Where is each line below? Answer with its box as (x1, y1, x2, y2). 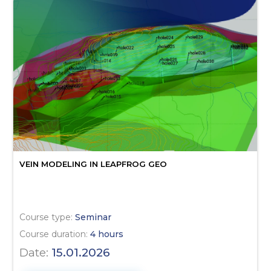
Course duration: (19, 228, 91, 240)
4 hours (90, 228, 124, 240)
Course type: (19, 211, 76, 223)
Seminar (75, 211, 112, 223)
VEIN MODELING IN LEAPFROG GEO (19, 159, 168, 169)
